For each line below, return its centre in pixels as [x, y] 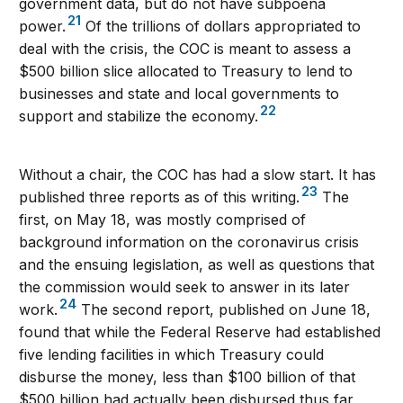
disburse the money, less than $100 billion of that [188, 377]
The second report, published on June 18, [224, 310]
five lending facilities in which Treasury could [172, 355]
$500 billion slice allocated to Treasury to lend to [186, 72]
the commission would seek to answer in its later [185, 287]
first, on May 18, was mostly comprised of [163, 220]
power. [43, 27]
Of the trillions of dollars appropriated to [221, 27]
